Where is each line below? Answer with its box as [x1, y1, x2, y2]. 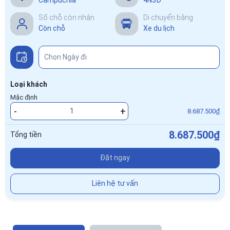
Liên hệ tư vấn [92, 179, 138, 188]
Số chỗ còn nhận [39, 13, 94, 22]
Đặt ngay [100, 154, 130, 162]
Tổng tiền [10, 130, 42, 139]
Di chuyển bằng [143, 13, 193, 22]
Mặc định [10, 93, 37, 101]
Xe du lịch [143, 24, 175, 32]
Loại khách [10, 80, 47, 88]
